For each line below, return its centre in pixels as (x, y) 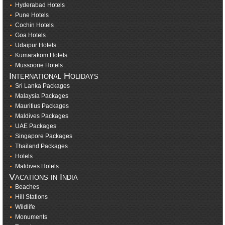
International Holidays (53, 76)
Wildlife (25, 207)
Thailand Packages (41, 146)
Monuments (31, 217)
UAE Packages (35, 126)
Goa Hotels (30, 35)
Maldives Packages (41, 116)
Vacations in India (43, 177)
